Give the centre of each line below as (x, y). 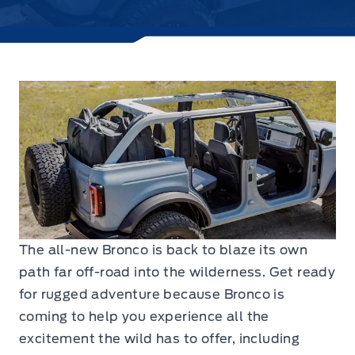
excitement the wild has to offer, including (160, 339)
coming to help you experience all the (144, 317)
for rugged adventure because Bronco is (152, 294)
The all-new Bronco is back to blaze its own (164, 250)
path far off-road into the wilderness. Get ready (177, 272)
